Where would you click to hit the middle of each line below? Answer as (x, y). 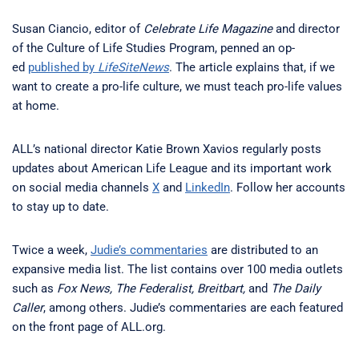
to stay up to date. (61, 206)
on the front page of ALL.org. (91, 327)
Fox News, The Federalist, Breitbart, (153, 288)
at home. (36, 105)
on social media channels (82, 187)
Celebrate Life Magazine (208, 28)
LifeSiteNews (133, 67)
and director (306, 28)
